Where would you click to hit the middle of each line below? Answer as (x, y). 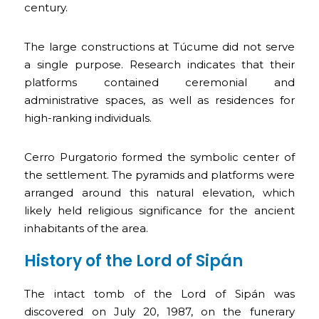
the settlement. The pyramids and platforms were (159, 174)
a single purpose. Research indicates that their (159, 64)
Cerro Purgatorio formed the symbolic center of (159, 157)
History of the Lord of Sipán (134, 261)
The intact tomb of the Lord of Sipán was (159, 293)
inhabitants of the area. (87, 228)
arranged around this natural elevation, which (159, 192)
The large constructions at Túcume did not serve (159, 46)
